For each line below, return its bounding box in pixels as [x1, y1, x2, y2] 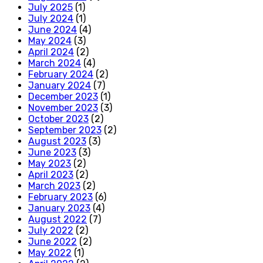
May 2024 [28, 35, 72, 46]
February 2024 [28, 68, 93, 80]
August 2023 [28, 135, 86, 147]
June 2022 [28, 235, 77, 247]
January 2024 [28, 79, 91, 91]
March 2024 [28, 57, 81, 69]
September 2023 [28, 124, 102, 136]
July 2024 [28, 12, 73, 24]
